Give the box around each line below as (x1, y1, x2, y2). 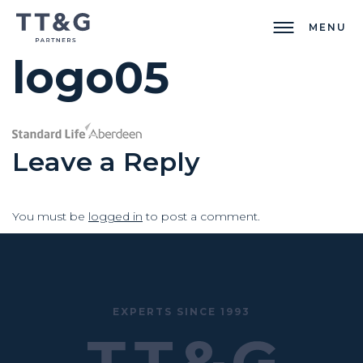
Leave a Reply (12, 146, 200, 178)
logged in (88, 209, 143, 224)
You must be (12, 209, 88, 224)
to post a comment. (143, 209, 260, 224)
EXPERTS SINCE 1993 (113, 305, 250, 318)
